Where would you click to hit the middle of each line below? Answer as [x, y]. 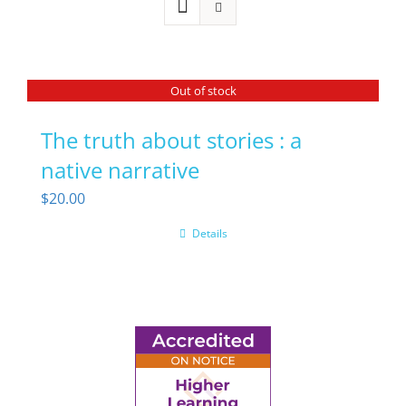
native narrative [120, 169]
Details [209, 233]
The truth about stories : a [171, 140]
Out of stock [203, 90]
